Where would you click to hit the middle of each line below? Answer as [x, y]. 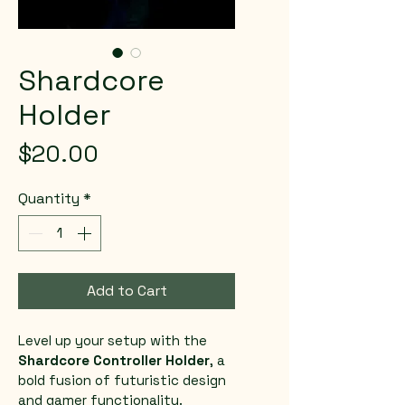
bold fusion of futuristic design [124, 380]
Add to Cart [127, 291]
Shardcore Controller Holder [114, 360]
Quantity [49, 198]
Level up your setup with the [114, 340]
